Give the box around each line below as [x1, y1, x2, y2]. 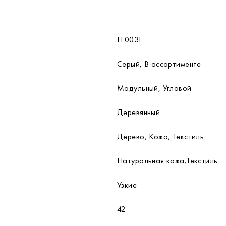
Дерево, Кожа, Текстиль [117, 131, 204, 142]
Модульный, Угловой [117, 83, 192, 93]
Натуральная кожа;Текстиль [117, 155, 218, 166]
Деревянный [117, 107, 160, 118]
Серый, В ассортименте [117, 59, 201, 69]
